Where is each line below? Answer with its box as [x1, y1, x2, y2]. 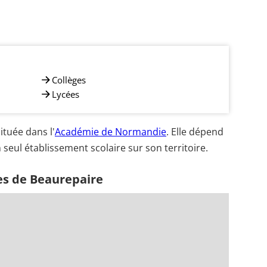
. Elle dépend [166, 125, 223, 138]
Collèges [52, 73, 86, 86]
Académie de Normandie [55, 125, 166, 138]
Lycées [52, 88, 79, 100]
